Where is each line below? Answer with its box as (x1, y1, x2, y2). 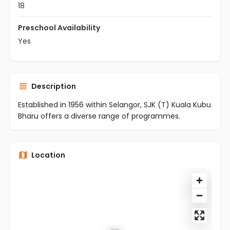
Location (31, 150, 65, 160)
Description (31, 81, 76, 91)
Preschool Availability (18, 23, 100, 33)
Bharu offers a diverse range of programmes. (18, 111, 180, 121)
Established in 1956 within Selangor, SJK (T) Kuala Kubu (18, 100, 211, 110)
